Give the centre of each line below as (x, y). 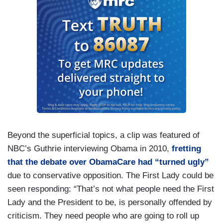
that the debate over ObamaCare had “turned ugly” (108, 162)
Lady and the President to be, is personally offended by (110, 203)
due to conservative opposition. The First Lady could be (111, 176)
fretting (186, 149)
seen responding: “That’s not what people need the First (111, 189)
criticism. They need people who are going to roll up (103, 216)
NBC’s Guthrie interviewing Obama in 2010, (90, 149)
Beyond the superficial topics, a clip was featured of (104, 135)
